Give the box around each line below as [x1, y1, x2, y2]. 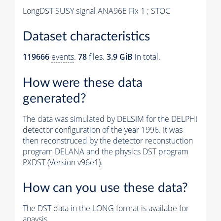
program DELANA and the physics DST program [23, 146, 188, 157]
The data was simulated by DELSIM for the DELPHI [23, 113, 197, 124]
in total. [133, 51, 160, 63]
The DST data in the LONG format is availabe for [23, 203, 189, 214]
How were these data [23, 76, 143, 89]
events [51, 51, 74, 63]
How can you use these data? [23, 182, 188, 195]
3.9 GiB [107, 51, 133, 63]
